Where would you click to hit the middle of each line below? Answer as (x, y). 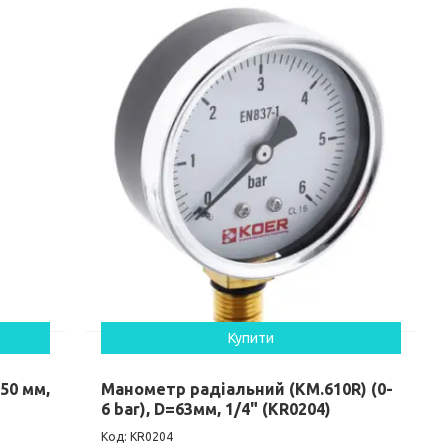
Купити (251, 338)
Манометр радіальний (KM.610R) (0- (247, 389)
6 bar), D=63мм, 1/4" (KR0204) (216, 409)
